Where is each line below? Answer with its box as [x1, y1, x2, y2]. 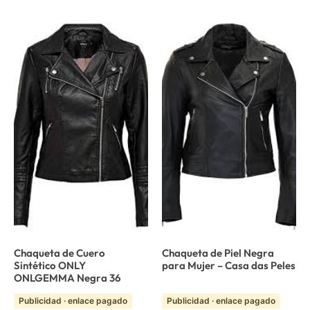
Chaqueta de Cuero [14, 246, 105, 259]
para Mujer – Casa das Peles [162, 258, 295, 272]
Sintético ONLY [14, 258, 86, 272]
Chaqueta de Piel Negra [162, 246, 274, 259]
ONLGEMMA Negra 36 [14, 271, 121, 284]
